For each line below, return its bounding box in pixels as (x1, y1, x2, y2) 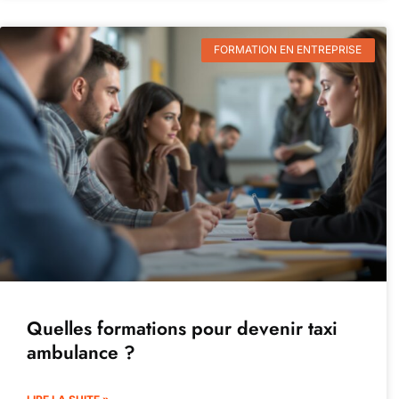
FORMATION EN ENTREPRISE (214, 43, 362, 57)
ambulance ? (27, 339, 135, 367)
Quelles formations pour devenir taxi (27, 315, 338, 343)
